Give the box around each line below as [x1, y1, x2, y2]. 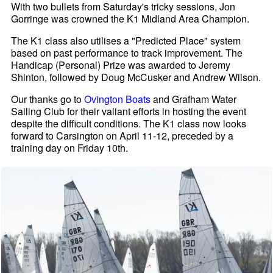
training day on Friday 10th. [11, 141, 129, 155]
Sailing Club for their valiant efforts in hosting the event [11, 104, 247, 119]
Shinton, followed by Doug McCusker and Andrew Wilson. [11, 70, 261, 85]
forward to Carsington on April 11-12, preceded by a [11, 129, 234, 143]
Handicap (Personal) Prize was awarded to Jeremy [11, 58, 231, 73]
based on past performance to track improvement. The [11, 46, 243, 60]
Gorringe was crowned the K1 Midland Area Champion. [11, 12, 250, 26]
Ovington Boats [84, 92, 151, 107]
